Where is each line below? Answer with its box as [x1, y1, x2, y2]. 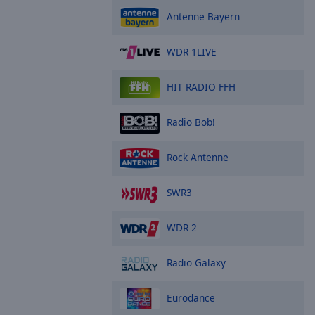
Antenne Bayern [167, 9, 240, 23]
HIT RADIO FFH [167, 79, 236, 94]
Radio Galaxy [167, 255, 226, 269]
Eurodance [167, 290, 215, 304]
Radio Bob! [167, 115, 215, 129]
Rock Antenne [167, 150, 229, 164]
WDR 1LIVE [167, 44, 217, 58]
